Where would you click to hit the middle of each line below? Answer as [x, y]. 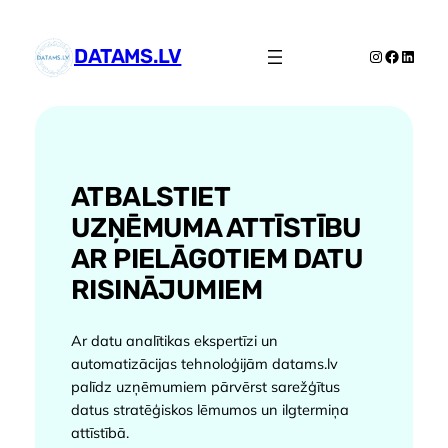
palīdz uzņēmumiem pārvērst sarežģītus [205, 386]
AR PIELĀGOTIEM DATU [217, 259]
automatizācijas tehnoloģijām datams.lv [204, 363]
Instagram [405, 55]
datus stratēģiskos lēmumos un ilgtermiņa [209, 409]
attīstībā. [99, 432]
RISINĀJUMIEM [166, 290]
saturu [28, 64]
